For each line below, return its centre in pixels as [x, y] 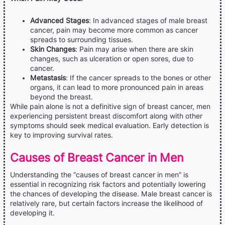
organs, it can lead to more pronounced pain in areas [117, 87]
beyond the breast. [62, 97]
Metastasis [48, 78]
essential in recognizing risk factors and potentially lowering [108, 184]
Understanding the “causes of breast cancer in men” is [99, 175]
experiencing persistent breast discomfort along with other [106, 116]
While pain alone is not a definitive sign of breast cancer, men [110, 106]
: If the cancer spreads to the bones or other [138, 78]
